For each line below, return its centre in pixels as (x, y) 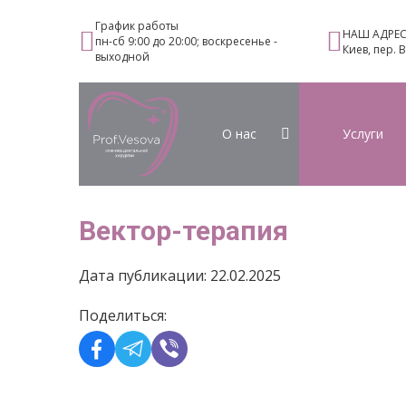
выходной (122, 57)
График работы (137, 26)
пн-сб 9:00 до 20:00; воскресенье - (186, 41)
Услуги (362, 134)
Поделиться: (123, 315)
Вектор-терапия (184, 231)
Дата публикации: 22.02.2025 (180, 275)
